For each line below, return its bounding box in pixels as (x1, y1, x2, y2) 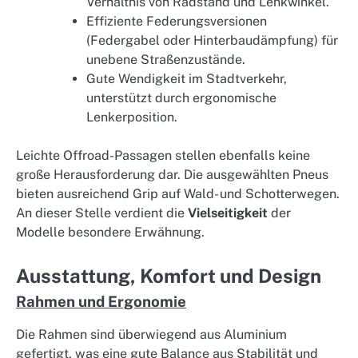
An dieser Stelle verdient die (16, 205, 188, 221)
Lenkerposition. (86, 109, 177, 125)
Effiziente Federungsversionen (86, 14, 267, 30)
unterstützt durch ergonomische (86, 90, 276, 106)
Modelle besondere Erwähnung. (16, 225, 205, 241)
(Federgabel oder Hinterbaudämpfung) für (86, 33, 338, 49)
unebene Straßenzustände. (86, 52, 245, 68)
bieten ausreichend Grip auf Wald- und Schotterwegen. (16, 186, 340, 202)
